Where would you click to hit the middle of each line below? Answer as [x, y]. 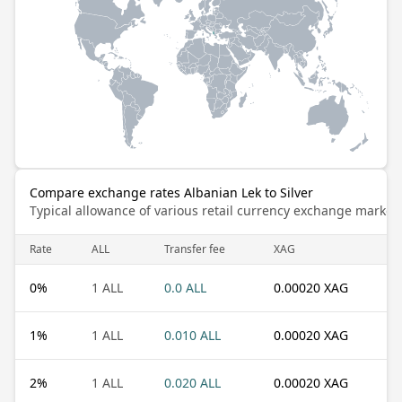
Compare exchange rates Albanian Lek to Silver [171, 192]
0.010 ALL [192, 335]
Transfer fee [195, 249]
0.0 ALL [185, 287]
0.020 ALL [192, 382]
